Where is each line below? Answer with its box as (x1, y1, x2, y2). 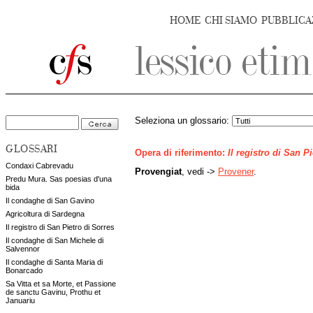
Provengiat (135, 166, 182, 177)
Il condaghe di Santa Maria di (6, 258, 103, 266)
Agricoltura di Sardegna (6, 210, 85, 218)
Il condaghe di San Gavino (6, 196, 94, 205)
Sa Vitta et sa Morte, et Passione (6, 279, 116, 288)
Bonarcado (6, 266, 43, 275)
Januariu (6, 296, 35, 305)
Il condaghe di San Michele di (6, 236, 103, 245)
